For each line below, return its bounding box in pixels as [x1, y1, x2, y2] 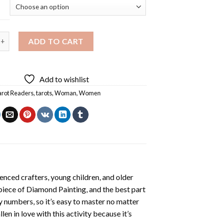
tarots [36, 89, 53, 97]
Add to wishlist [39, 74, 90, 84]
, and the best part [86, 184, 145, 194]
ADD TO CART [28, 36, 84, 46]
